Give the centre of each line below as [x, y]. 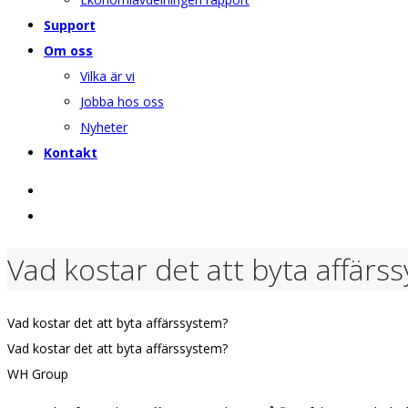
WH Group [38, 373]
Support [70, 25]
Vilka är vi [107, 76]
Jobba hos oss [122, 102]
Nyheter [104, 127]
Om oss [68, 51]
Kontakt [71, 153]
